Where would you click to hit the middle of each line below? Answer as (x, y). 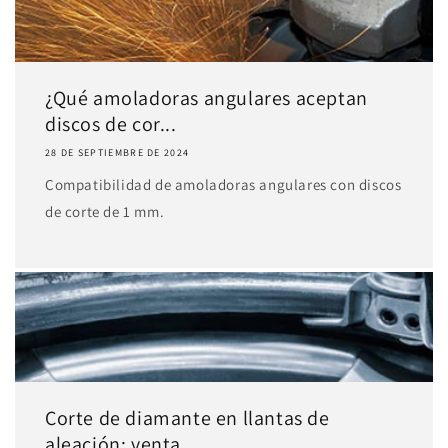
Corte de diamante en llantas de (187, 418)
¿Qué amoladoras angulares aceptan (206, 98)
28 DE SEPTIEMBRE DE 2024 (117, 152)
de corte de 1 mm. (105, 211)
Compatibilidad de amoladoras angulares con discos (223, 184)
